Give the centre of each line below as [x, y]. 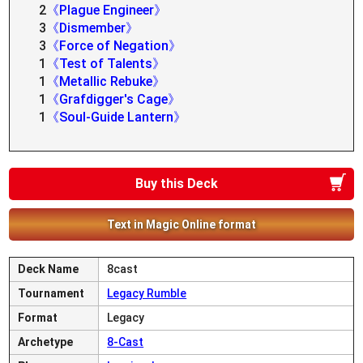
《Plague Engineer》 [107, 10]
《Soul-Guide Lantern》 [117, 117]
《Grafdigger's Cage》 [114, 99]
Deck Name [49, 269]
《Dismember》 [93, 28]
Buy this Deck [177, 184]
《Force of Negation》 [114, 46]
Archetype [46, 342]
